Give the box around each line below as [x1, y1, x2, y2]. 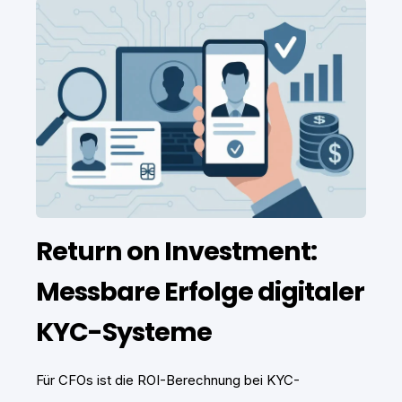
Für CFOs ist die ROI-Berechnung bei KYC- [36, 371, 300, 389]
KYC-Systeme [36, 313, 212, 350]
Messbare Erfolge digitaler [36, 273, 364, 310]
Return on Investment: [36, 232, 317, 269]
